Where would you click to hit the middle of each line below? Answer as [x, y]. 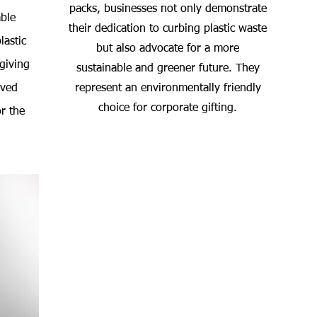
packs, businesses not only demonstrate [168, 9]
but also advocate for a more [168, 49]
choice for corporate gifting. [168, 108]
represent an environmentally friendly [168, 88]
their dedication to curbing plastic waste [168, 29]
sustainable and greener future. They [168, 69]
